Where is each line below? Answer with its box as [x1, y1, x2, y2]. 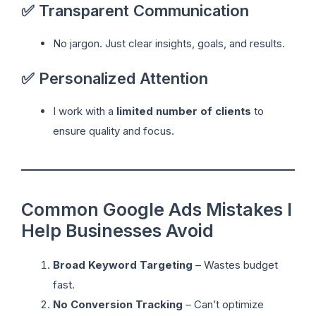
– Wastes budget [193, 258, 278, 272]
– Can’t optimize [183, 298, 264, 312]
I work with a [53, 104, 116, 119]
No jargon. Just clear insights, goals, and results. [53, 36, 285, 50]
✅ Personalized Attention [21, 69, 208, 88]
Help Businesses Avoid [21, 220, 214, 242]
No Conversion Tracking [53, 298, 183, 312]
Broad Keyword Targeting [53, 258, 193, 272]
